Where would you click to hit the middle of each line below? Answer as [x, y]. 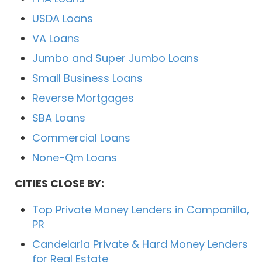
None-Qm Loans [75, 158]
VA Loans [56, 39]
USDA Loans [63, 19]
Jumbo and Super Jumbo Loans [116, 58]
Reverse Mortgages [83, 98]
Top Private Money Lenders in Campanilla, [141, 210]
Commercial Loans [81, 138]
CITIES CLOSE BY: [59, 184]
